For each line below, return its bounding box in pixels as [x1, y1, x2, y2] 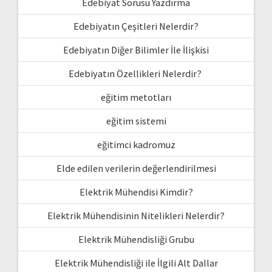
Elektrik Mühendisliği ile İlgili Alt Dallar [54, 256, 218, 269]
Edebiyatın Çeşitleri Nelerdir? [73, 19, 199, 32]
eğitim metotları [101, 90, 171, 103]
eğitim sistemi [106, 114, 166, 127]
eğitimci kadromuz [97, 138, 175, 151]
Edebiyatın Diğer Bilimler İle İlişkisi [63, 43, 209, 56]
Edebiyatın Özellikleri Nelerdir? [69, 67, 203, 80]
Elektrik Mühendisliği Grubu [78, 233, 194, 245]
